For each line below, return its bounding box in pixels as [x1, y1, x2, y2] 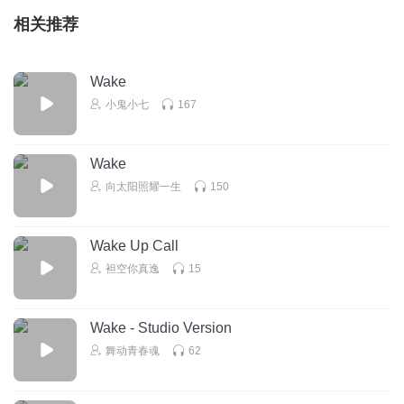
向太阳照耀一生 [106, 179, 181, 193]
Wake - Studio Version [90, 319, 232, 335]
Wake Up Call [90, 237, 179, 253]
